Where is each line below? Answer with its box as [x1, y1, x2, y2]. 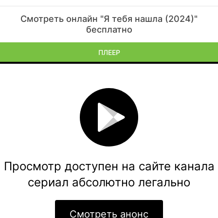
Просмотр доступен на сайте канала [3, 159, 215, 173]
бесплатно [86, 24, 132, 35]
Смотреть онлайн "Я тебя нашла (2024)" [20, 14, 198, 24]
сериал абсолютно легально [28, 175, 190, 189]
